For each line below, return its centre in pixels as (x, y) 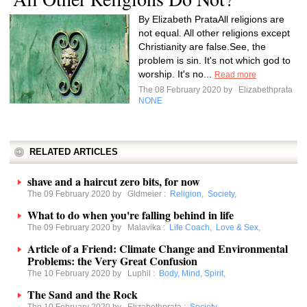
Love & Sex (237, 228)
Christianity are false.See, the (202, 47)
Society (221, 194)
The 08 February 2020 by (187, 90)
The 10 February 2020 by (77, 273)
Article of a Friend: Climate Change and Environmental (158, 248)
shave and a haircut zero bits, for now (114, 181)
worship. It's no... (176, 74)
